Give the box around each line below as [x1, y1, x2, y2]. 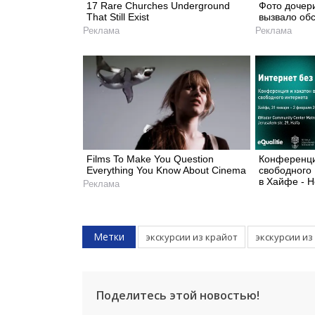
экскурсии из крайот [146, 231, 238, 244]
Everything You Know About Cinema [86, 165, 246, 176]
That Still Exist [86, 11, 149, 22]
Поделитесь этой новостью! [96, 288, 259, 304]
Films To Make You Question [86, 153, 214, 165]
